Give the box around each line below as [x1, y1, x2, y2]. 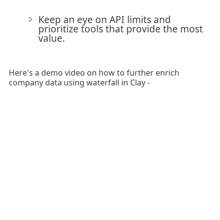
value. [38, 31, 65, 45]
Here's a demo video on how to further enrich [8, 67, 179, 78]
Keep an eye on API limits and [38, 12, 171, 26]
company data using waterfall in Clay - [8, 77, 150, 88]
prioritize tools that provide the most [38, 22, 203, 35]
